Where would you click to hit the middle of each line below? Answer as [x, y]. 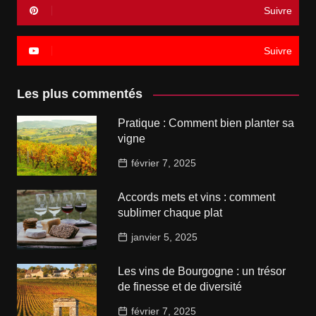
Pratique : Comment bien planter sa [206, 123]
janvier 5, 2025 [165, 237]
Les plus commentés [79, 94]
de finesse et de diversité [180, 287]
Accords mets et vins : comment [197, 197]
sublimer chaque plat [170, 213]
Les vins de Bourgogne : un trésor [202, 272]
